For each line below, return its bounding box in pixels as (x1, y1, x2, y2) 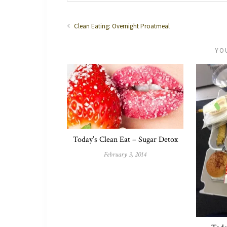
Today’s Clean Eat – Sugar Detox (72, 134, 178, 145)
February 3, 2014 (104, 149, 146, 159)
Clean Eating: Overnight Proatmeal (72, 22, 170, 31)
